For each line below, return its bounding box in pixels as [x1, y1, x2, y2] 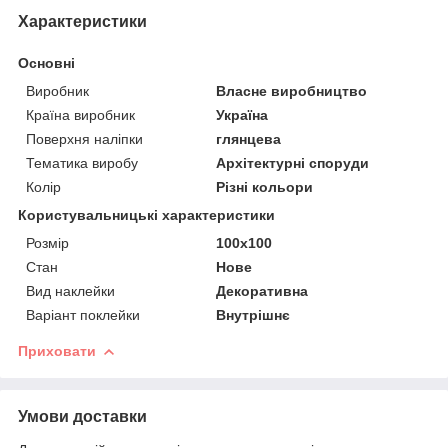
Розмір [26, 234, 69, 251]
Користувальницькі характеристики [18, 206, 275, 223]
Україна [216, 106, 269, 123]
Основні [18, 54, 75, 71]
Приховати [18, 342, 96, 359]
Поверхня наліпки [26, 130, 143, 147]
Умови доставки [18, 407, 147, 425]
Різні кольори [216, 178, 314, 195]
